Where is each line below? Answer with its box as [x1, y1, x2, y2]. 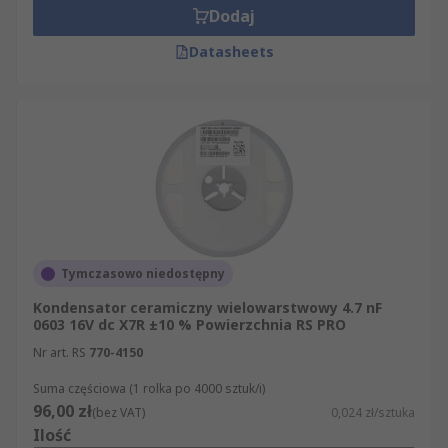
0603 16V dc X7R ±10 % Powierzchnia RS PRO [33, 315, 346, 334]
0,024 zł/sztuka [331, 404, 415, 421]
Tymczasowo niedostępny [61, 265, 225, 282]
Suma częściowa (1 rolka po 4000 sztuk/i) [33, 380, 265, 397]
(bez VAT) [92, 404, 145, 421]
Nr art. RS [33, 344, 86, 361]
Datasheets [188, 42, 274, 61]
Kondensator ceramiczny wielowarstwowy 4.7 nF [33, 298, 382, 317]
